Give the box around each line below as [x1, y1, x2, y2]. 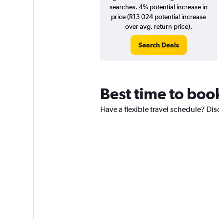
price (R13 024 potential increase [111, 13, 206, 21]
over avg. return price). [125, 22, 192, 30]
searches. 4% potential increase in [109, 3, 208, 11]
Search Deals [138, 41, 179, 49]
